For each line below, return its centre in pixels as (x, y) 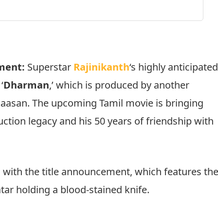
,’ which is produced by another (119, 85)
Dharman (27, 85)
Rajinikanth (102, 67)
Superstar (49, 67)
